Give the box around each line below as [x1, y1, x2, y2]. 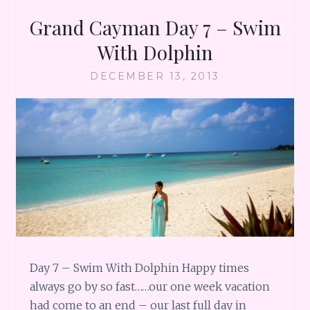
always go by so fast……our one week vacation [30, 280, 271, 294]
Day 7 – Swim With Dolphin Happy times [30, 261, 250, 275]
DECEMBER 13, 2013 [90, 69, 220, 82]
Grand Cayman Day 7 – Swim [29, 14, 281, 40]
